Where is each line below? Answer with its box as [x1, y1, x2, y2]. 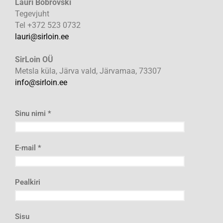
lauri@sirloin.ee [15, 32, 69, 41]
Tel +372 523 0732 [15, 20, 81, 30]
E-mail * [15, 143, 41, 153]
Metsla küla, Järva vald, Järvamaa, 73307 [15, 66, 161, 76]
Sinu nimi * [15, 109, 51, 118]
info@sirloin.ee [15, 78, 67, 87]
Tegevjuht [15, 9, 49, 18]
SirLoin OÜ [15, 55, 53, 64]
